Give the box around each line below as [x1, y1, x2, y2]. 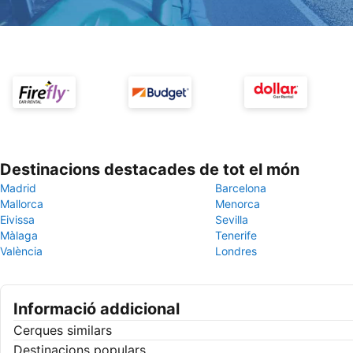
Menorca [215, 197, 260, 210]
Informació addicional [13, 299, 180, 318]
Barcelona [215, 181, 266, 195]
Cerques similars [13, 322, 112, 338]
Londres [215, 244, 257, 258]
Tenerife [215, 229, 257, 242]
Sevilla [215, 213, 248, 226]
